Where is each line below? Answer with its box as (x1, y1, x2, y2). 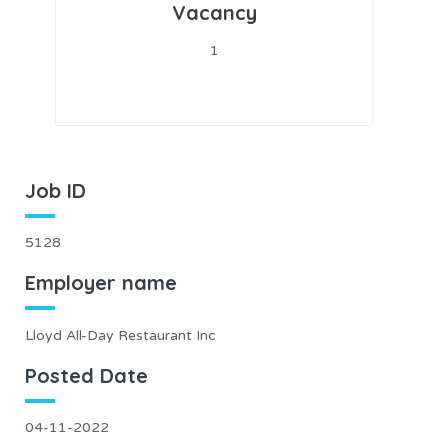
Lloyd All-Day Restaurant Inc (25, 326, 216, 344)
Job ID (25, 177, 86, 203)
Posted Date (25, 362, 148, 388)
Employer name (25, 270, 177, 296)
